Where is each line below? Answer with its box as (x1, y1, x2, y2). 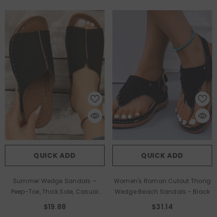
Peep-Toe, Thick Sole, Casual (11, 187, 99, 196)
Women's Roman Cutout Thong (113, 176, 211, 185)
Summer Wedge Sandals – (13, 176, 97, 185)
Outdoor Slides (20, 198, 67, 206)
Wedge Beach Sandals (114, 187, 188, 196)
